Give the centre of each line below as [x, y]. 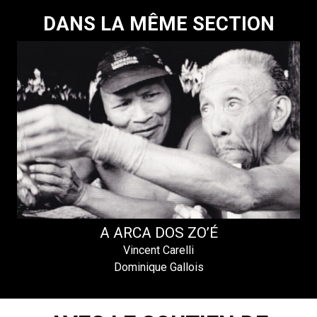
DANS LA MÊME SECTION [158, 24]
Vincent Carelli [158, 250]
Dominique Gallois [158, 267]
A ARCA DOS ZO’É [158, 233]
